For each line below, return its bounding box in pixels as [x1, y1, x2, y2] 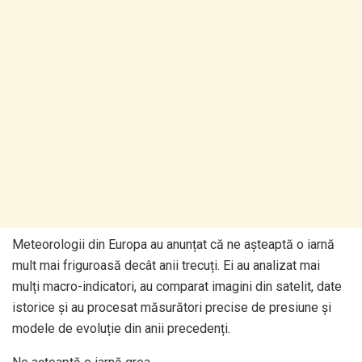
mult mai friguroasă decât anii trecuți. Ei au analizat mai [12, 257, 320, 273]
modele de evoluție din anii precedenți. [12, 320, 230, 336]
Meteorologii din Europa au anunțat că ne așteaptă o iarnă [12, 236, 335, 252]
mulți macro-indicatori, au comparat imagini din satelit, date [12, 278, 342, 294]
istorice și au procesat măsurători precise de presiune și [12, 299, 331, 315]
